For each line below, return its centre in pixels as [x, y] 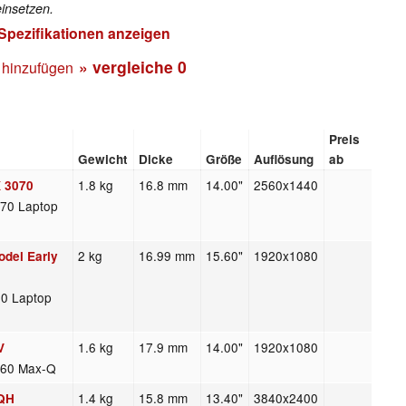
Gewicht [103, 159]
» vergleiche [128, 66]
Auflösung [284, 159]
